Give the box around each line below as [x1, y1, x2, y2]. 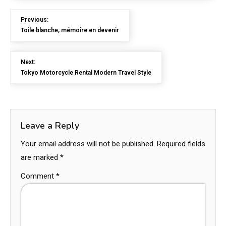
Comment [21, 172, 56, 181]
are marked [21, 153, 60, 162]
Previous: [21, 16, 48, 23]
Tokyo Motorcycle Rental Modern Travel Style [21, 69, 151, 76]
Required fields [157, 139, 205, 148]
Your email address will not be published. [21, 139, 155, 148]
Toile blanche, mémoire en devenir [21, 27, 119, 34]
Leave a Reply [21, 120, 79, 132]
